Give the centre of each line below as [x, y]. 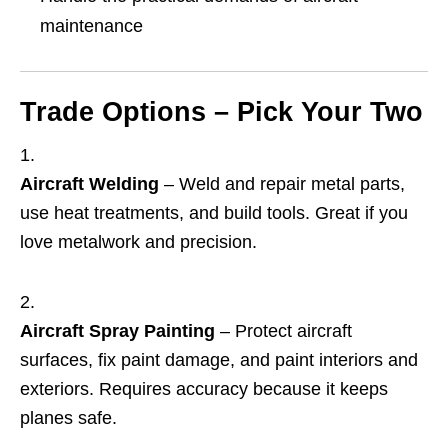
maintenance [91, 26]
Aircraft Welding [89, 184]
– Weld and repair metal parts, [282, 184]
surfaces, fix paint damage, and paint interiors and [219, 360]
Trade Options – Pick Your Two [221, 112]
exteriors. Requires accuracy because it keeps [204, 389]
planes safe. [68, 418]
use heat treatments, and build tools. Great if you [214, 213]
